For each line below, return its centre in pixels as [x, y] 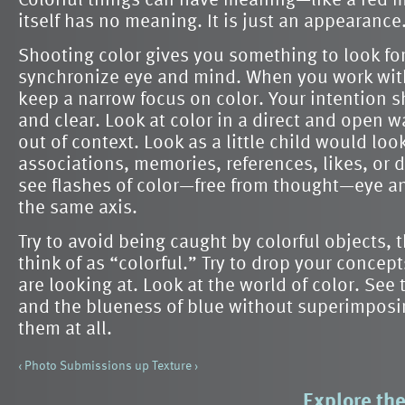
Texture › [175, 365]
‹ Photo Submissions [75, 365]
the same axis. [78, 206]
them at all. [65, 327]
